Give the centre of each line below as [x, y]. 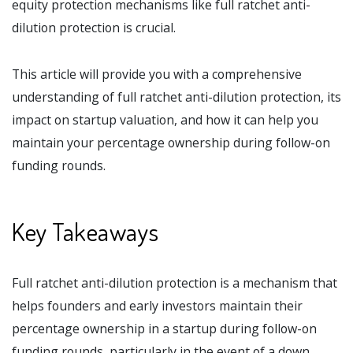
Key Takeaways [85, 232]
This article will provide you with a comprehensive [157, 74]
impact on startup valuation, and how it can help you [165, 120]
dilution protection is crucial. [94, 28]
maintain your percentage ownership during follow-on [171, 143]
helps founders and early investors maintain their [157, 306]
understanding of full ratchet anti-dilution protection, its [176, 97]
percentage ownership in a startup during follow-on [164, 329]
